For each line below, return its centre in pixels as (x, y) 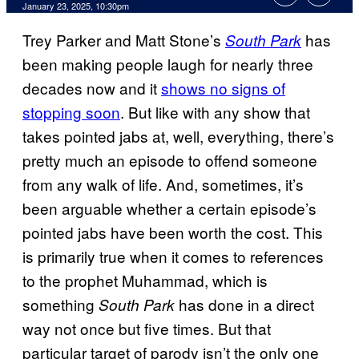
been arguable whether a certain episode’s (169, 208)
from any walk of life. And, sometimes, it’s (163, 184)
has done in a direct (246, 305)
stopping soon (71, 112)
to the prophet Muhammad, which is (145, 280)
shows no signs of (223, 88)
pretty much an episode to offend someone (170, 160)
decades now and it (92, 88)
